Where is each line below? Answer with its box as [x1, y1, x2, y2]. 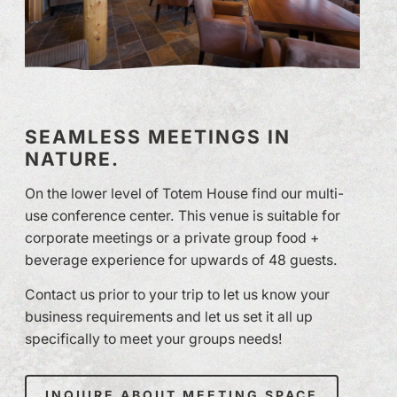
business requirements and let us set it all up [25, 307, 313, 325]
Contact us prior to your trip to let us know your [25, 285, 330, 303]
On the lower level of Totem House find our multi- [25, 184, 344, 202]
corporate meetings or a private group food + [25, 229, 319, 246]
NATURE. [25, 147, 120, 170]
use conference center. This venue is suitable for [25, 206, 340, 224]
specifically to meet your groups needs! [25, 330, 283, 347]
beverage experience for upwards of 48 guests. [25, 251, 341, 269]
